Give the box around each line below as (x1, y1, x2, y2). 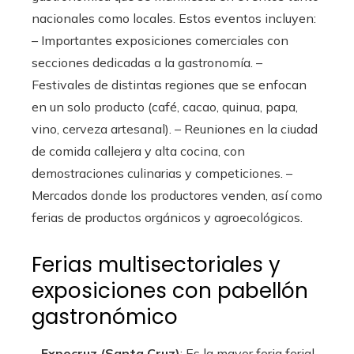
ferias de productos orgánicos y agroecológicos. (32, 209, 303, 225)
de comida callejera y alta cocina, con (32, 143, 245, 159)
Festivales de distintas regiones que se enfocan (32, 77, 307, 92)
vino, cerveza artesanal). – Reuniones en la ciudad (32, 121, 318, 137)
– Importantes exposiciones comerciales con (32, 32, 288, 48)
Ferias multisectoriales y (32, 250, 281, 279)
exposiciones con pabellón (32, 277, 308, 305)
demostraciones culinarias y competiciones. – (32, 165, 292, 181)
